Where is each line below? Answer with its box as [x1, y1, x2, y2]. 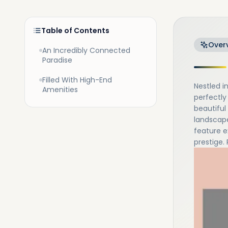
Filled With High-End [42, 75, 112, 85]
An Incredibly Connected [42, 45, 130, 55]
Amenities [42, 84, 78, 95]
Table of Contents [41, 25, 109, 36]
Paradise [42, 55, 72, 65]
